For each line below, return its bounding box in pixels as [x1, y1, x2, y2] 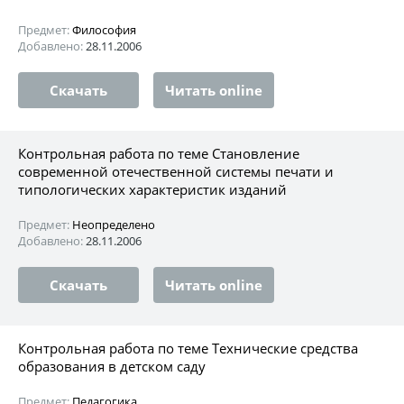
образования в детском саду [18, 356, 206, 375]
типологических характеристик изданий [18, 179, 287, 198]
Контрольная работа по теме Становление [18, 143, 299, 162]
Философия [72, 21, 136, 38]
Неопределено [72, 216, 155, 233]
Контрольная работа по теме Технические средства [18, 338, 358, 357]
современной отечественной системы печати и [18, 161, 334, 180]
